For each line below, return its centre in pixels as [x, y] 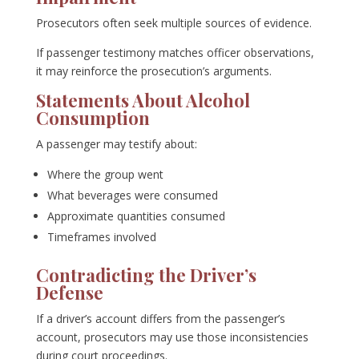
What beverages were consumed [132, 196]
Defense [69, 293]
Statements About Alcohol [143, 101]
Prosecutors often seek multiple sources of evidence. [173, 23]
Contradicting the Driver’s [146, 275]
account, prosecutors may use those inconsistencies [172, 337]
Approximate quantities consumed [136, 216]
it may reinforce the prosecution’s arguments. [153, 71]
